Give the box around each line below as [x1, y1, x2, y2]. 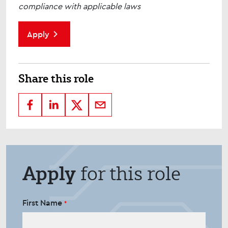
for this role [76, 160, 181, 187]
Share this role [18, 70, 94, 86]
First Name [22, 197, 64, 208]
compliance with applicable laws [18, 1, 140, 11]
